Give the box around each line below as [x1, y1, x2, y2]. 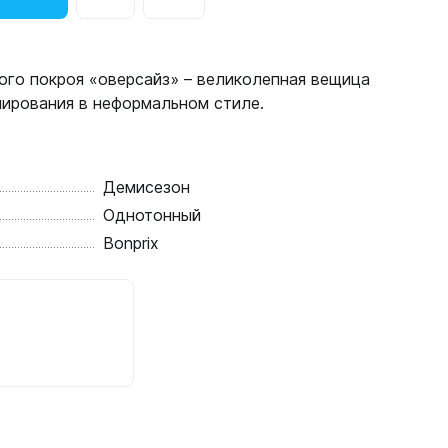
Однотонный [102, 205, 201, 225]
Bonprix [102, 233, 159, 253]
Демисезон [102, 177, 190, 197]
